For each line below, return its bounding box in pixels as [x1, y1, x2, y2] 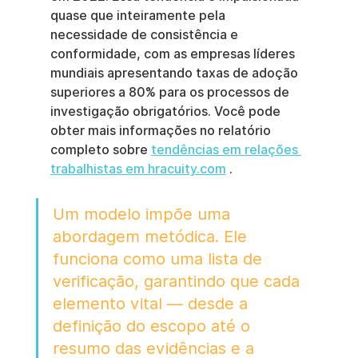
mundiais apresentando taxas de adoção [50, 66, 301, 81]
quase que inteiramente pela [50, 8, 229, 23]
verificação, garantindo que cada [52, 272, 304, 291]
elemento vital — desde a [52, 294, 253, 313]
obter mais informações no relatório [50, 123, 274, 138]
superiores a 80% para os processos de [50, 85, 292, 100]
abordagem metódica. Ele [52, 227, 252, 246]
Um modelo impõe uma [52, 205, 235, 224]
